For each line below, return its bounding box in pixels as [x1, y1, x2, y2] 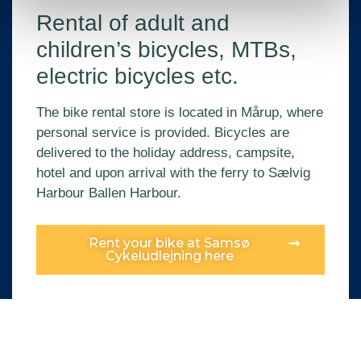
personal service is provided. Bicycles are [36, 125, 289, 141]
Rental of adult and [36, 10, 230, 36]
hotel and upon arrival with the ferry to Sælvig [36, 165, 310, 181]
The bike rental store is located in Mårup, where [36, 105, 323, 121]
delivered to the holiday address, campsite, [36, 145, 295, 161]
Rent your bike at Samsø [89, 234, 250, 251]
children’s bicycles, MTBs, [36, 37, 297, 63]
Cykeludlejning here [105, 247, 234, 263]
